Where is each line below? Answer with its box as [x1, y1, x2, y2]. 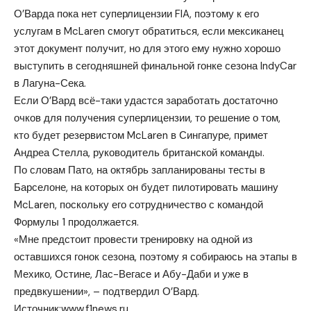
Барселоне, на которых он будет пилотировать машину [14, 180, 278, 194]
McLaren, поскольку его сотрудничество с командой [14, 197, 263, 212]
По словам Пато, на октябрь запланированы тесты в [14, 162, 265, 177]
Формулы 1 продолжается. [14, 215, 139, 229]
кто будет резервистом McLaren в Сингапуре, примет [14, 128, 268, 142]
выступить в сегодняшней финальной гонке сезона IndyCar [14, 58, 296, 73]
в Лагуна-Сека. [14, 76, 86, 90]
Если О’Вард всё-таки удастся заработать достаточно [14, 93, 278, 108]
